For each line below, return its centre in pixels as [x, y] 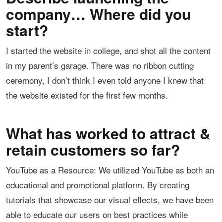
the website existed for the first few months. [87, 95]
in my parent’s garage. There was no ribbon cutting [100, 65]
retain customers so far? [93, 150]
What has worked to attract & [108, 133]
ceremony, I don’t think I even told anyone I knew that [105, 80]
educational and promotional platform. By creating [98, 185]
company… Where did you [98, 14]
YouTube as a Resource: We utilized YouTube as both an [110, 170]
